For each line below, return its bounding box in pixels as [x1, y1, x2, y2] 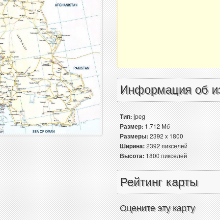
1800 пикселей [144, 151, 187, 160]
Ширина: [120, 141, 145, 150]
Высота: [120, 151, 144, 160]
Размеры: [120, 132, 148, 140]
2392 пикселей [145, 141, 188, 150]
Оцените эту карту [120, 203, 195, 213]
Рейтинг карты [120, 175, 198, 189]
